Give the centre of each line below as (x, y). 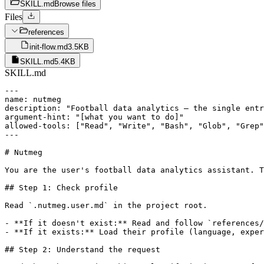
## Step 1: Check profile (61, 187)
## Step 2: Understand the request (82, 249)
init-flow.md (49, 47)
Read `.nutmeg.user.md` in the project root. (106, 205)
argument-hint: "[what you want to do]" (94, 117)
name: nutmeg (33, 99)
